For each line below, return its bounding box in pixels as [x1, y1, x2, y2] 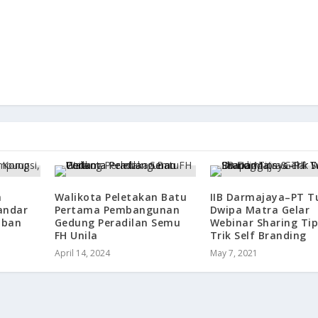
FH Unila [54, 228, 98, 242]
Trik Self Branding [209, 228, 307, 242]
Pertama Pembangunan [54, 202, 180, 216]
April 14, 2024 [54, 246, 110, 259]
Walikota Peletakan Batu [54, 190, 187, 204]
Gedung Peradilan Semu [54, 215, 181, 229]
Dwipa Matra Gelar [209, 202, 310, 216]
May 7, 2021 [209, 246, 258, 259]
